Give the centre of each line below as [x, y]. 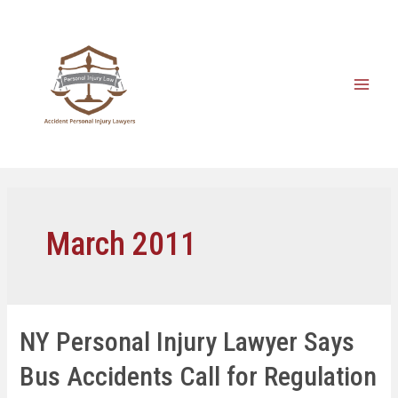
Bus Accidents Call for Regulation [199, 377]
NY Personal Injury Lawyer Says [187, 342]
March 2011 [121, 243]
